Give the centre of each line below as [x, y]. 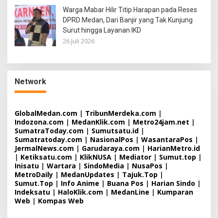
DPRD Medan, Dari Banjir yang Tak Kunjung [128, 20]
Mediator [135, 157]
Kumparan [175, 192]
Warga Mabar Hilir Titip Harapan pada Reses [130, 10]
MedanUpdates [88, 175]
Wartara [61, 166]
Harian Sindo [173, 183]
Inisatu [27, 166]
